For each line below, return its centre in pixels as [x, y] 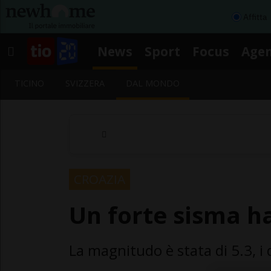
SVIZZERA [85, 83]
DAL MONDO [153, 83]
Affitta [255, 17]
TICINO [29, 83]
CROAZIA [100, 179]
